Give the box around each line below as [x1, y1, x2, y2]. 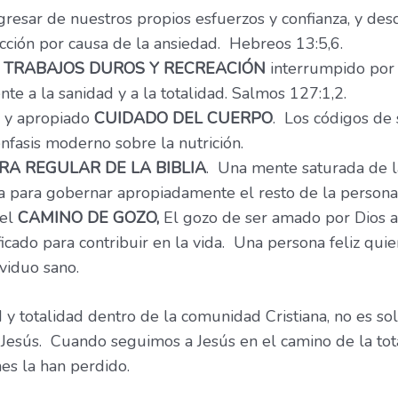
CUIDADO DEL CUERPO [94, 107, 273, 130]
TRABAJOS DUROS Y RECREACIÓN [4, 58, 266, 80]
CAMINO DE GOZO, [18, 207, 159, 229]
